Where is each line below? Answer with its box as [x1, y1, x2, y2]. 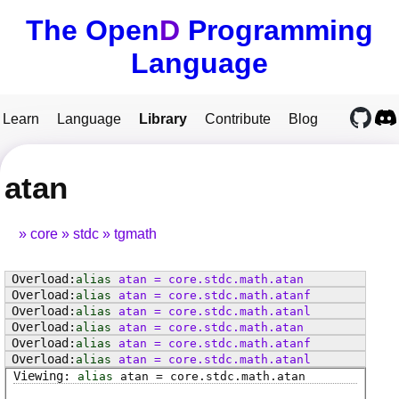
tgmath [114, 226, 157, 242]
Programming [180, 14, 373, 46]
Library [139, 111, 187, 126]
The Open [26, 14, 159, 46]
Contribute [205, 111, 271, 126]
